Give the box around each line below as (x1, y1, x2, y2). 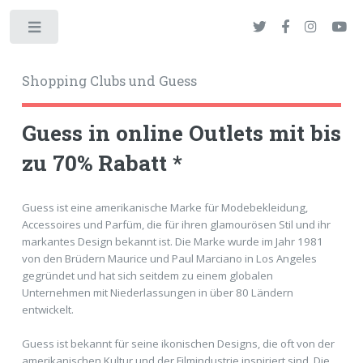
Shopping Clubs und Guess (21, 71, 197, 90)
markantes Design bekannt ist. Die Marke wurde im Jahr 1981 (21, 233, 323, 249)
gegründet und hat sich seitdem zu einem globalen (21, 267, 273, 283)
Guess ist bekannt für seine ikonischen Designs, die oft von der (21, 335, 335, 351)
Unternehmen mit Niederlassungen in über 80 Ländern (21, 284, 293, 300)
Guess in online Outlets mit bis (21, 118, 341, 147)
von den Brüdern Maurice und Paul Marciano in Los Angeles (21, 250, 317, 266)
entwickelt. (21, 301, 74, 317)
